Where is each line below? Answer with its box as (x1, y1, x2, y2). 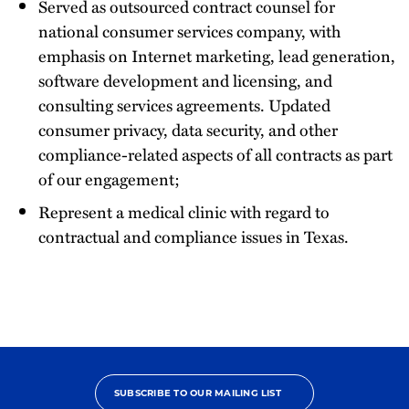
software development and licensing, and (38, 67, 332, 92)
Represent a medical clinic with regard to (38, 198, 330, 224)
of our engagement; (38, 165, 180, 191)
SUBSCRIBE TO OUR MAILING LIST (114, 387, 281, 399)
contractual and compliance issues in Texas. (38, 223, 349, 248)
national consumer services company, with (38, 17, 341, 43)
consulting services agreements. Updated (38, 91, 330, 117)
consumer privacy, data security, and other (38, 116, 338, 142)
